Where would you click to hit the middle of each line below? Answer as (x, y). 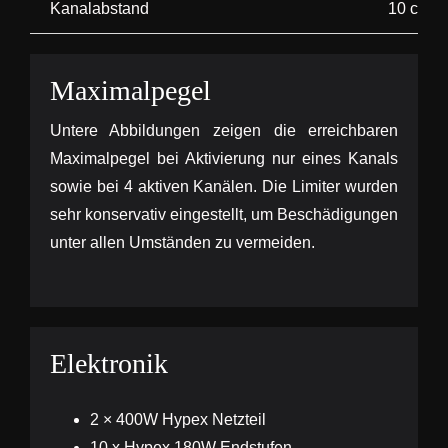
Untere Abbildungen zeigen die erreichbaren (224, 131)
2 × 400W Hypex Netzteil (177, 420)
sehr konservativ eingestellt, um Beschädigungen (224, 215)
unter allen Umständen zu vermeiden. (182, 243)
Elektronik (108, 364)
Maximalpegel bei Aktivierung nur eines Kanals (224, 159)
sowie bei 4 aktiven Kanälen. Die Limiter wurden (224, 187)
